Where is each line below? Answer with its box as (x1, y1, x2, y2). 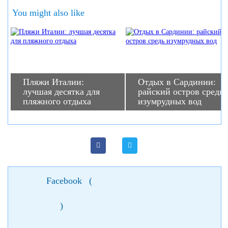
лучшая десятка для (23, 87, 100, 97)
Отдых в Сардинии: (138, 77, 216, 87)
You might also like (12, 8, 84, 18)
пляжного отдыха (23, 96, 91, 106)
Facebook (46, 176, 82, 186)
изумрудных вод (138, 96, 202, 106)
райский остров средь (138, 87, 223, 97)
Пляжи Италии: (23, 77, 84, 87)
